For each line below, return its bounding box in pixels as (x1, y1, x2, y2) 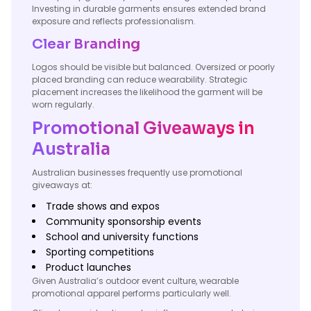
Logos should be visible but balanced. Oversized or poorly (32, 61, 275, 73)
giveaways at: (32, 179, 92, 191)
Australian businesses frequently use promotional (32, 167, 242, 178)
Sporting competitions (46, 245, 154, 259)
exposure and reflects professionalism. (32, 15, 196, 27)
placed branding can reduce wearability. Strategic (32, 74, 248, 85)
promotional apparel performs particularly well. (32, 287, 231, 299)
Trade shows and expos (46, 199, 160, 213)
